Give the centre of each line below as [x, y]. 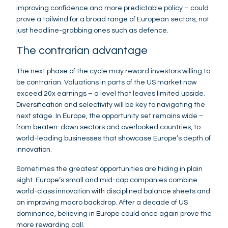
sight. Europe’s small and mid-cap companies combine [107, 180]
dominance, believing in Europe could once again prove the [114, 213]
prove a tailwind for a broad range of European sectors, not [113, 19]
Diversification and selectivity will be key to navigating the [111, 105]
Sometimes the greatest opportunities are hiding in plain [109, 169]
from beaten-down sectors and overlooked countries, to [108, 127]
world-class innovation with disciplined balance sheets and [113, 191]
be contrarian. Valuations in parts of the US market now [106, 82]
